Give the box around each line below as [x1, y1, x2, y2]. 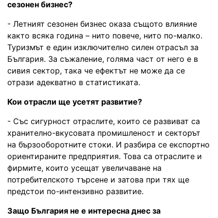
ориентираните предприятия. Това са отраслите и [7, 151, 202, 161]
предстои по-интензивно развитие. [7, 186, 144, 196]
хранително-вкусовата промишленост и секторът [7, 127, 200, 138]
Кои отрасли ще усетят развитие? [7, 96, 142, 107]
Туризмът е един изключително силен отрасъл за [7, 42, 199, 52]
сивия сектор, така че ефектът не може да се [7, 65, 185, 75]
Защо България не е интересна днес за [7, 205, 161, 216]
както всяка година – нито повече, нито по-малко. [7, 30, 202, 40]
